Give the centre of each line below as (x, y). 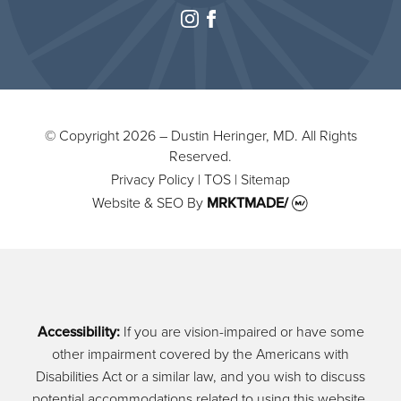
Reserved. (200, 156)
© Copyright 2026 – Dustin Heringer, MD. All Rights (200, 135)
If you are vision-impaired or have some (242, 331)
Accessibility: (78, 331)
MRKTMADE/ (249, 202)
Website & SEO (138, 202)
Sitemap (265, 179)
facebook (248, 21)
